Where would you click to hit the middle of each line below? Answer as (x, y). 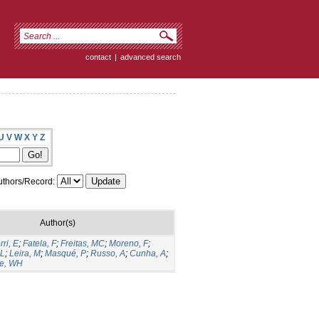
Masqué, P (66, 253)
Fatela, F (40, 243)
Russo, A (108, 253)
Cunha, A (148, 253)
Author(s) (57, 223)
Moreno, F (129, 243)
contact (98, 57)
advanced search (151, 57)
